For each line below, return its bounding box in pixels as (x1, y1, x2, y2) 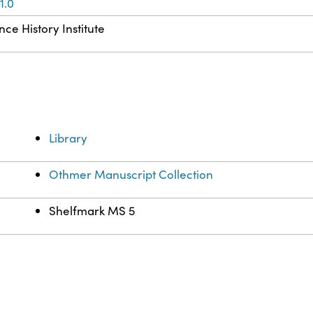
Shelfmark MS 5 (49, 203, 136, 219)
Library (49, 130, 88, 147)
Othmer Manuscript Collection (49, 166, 214, 183)
